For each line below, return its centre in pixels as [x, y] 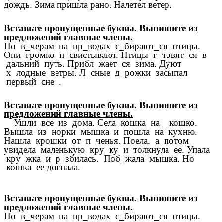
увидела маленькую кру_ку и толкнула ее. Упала [107, 150]
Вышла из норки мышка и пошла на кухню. [101, 132]
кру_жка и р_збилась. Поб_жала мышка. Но [99, 159]
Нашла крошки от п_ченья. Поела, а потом [96, 141]
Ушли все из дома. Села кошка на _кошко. [101, 123]
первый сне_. [33, 81]
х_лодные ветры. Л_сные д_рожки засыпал [96, 72]
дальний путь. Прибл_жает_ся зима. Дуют [93, 63]
